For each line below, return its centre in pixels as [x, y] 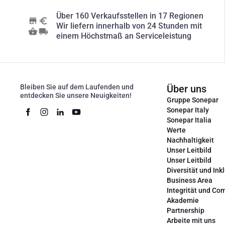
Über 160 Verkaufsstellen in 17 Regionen [130, 16]
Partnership [186, 210]
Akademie [183, 200]
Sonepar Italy [188, 110]
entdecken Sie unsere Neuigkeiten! [76, 95]
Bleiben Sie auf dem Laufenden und [77, 87]
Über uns [187, 89]
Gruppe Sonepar [193, 100]
